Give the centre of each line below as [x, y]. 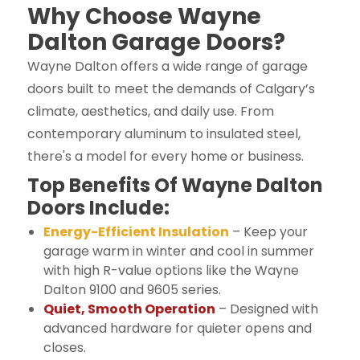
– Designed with [266, 309]
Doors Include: [98, 207]
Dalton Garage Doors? [156, 42]
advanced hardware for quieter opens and [177, 328]
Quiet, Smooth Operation [129, 309]
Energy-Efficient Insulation [136, 231]
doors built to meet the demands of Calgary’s [171, 88]
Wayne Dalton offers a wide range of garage [167, 66]
